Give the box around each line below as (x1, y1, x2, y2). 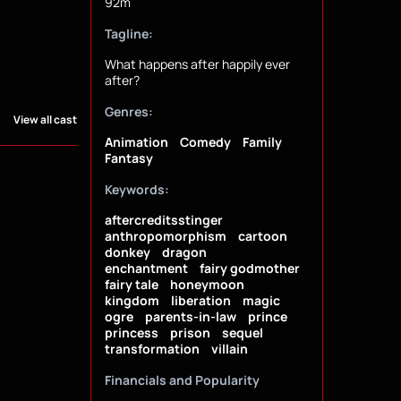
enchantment (104, 260, 188, 277)
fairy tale (104, 276, 158, 294)
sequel (221, 324, 263, 342)
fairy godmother (199, 260, 300, 277)
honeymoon (169, 276, 244, 294)
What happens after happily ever (104, 55, 290, 73)
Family (242, 133, 282, 151)
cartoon (237, 227, 287, 245)
